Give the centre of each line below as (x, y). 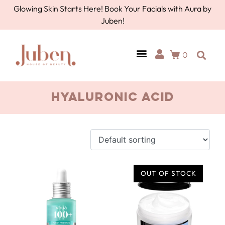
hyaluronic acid (113, 98)
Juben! (113, 21)
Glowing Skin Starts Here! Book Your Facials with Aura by (113, 9)
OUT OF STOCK (168, 174)
